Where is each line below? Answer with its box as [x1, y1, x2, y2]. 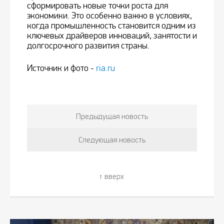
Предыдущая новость [76, 111, 148, 121]
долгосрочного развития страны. [27, 40, 149, 51]
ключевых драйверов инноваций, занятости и [27, 30, 197, 41]
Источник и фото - [27, 63, 96, 74]
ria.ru [96, 63, 115, 74]
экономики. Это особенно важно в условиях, [27, 10, 192, 21]
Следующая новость [78, 135, 145, 145]
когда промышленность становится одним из [27, 20, 196, 31]
